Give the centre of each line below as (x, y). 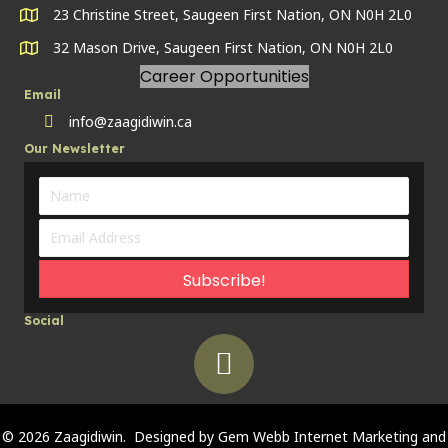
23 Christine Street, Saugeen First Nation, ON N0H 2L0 (232, 14)
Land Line (74, 122)
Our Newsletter (74, 148)
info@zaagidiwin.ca (130, 121)
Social (44, 321)
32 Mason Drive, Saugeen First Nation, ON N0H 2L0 (223, 47)
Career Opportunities (224, 76)
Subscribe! (224, 281)
